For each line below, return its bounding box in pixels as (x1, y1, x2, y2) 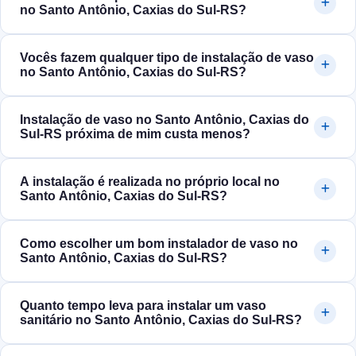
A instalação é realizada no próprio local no (20, 175, 280, 189)
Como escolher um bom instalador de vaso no (20, 237, 298, 251)
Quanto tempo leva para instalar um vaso (20, 299, 266, 313)
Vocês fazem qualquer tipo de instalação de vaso (20, 51, 314, 65)
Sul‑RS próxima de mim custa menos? (20, 127, 250, 141)
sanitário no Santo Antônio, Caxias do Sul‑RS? (20, 313, 302, 327)
